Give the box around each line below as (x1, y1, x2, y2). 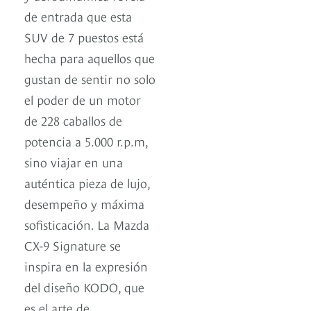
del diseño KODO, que (24, 278, 144, 296)
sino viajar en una (24, 153, 123, 171)
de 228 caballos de (24, 111, 122, 129)
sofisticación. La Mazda (24, 215, 149, 233)
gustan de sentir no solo (24, 69, 155, 87)
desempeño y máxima (24, 194, 144, 212)
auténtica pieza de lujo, (24, 174, 150, 192)
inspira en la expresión (24, 257, 148, 275)
